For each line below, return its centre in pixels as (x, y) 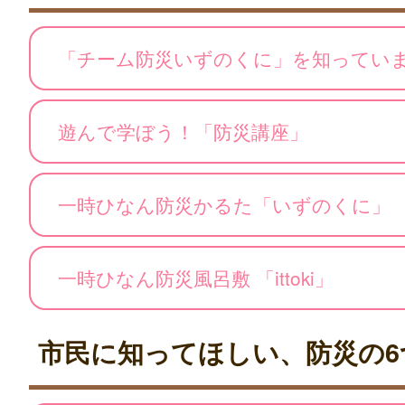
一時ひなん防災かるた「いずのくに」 (224, 205)
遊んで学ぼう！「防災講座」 (183, 132)
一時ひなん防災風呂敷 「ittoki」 (196, 278)
